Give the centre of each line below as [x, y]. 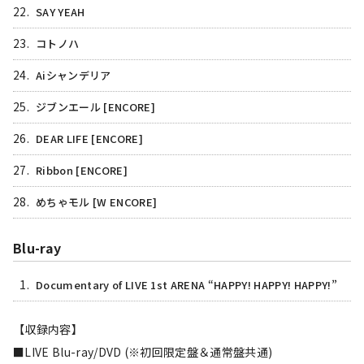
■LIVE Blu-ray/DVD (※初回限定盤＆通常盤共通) [143, 352]
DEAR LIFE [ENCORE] [89, 139]
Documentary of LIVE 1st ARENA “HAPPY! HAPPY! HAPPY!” [186, 285]
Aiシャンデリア [74, 76]
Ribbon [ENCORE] [82, 171]
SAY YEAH [61, 12]
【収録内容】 [48, 329]
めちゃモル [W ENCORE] [97, 202]
